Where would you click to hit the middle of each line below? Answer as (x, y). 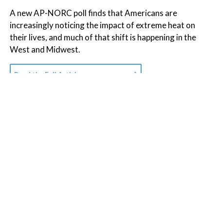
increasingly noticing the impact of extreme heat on (102, 25)
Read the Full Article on (52, 74)
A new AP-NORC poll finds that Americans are (93, 13)
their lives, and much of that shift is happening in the (103, 37)
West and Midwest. (45, 50)
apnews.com (111, 74)
